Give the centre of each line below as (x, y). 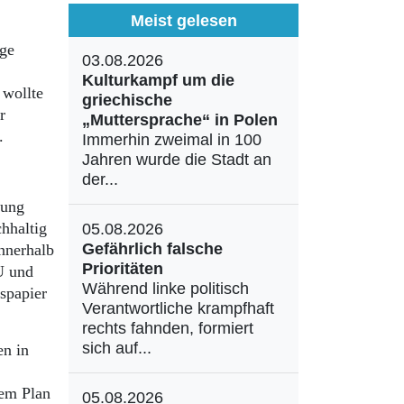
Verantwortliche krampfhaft (178, 308)
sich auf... (117, 348)
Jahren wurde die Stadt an (177, 160)
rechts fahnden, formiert (168, 328)
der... (100, 179)
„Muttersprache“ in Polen (180, 120)
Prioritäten (123, 269)
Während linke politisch (165, 289)
